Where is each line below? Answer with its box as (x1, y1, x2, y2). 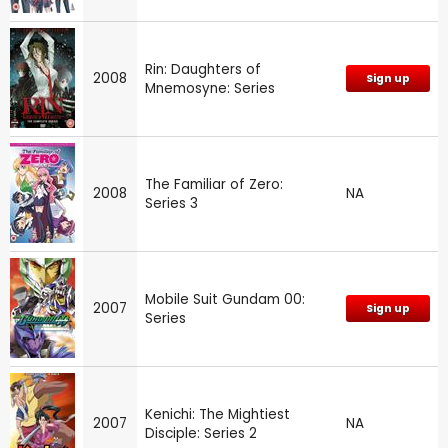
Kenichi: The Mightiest (145, 404, 290, 424)
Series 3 (145, 193, 198, 213)
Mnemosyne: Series (145, 78, 275, 98)
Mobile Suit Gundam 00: (145, 289, 305, 309)
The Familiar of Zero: (145, 174, 283, 194)
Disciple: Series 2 (145, 423, 257, 443)
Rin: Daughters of (145, 59, 261, 79)
